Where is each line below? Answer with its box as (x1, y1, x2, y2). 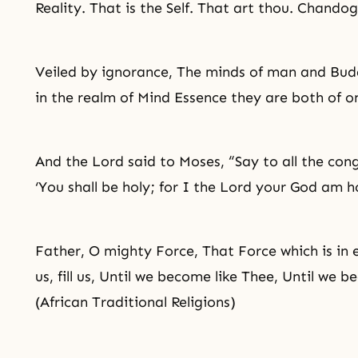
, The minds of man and (169, 63, 330, 81)
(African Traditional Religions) (35, 293, 236, 311)
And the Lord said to (35, 153, 179, 170)
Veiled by (35, 63, 101, 81)
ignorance (101, 63, 169, 81)
